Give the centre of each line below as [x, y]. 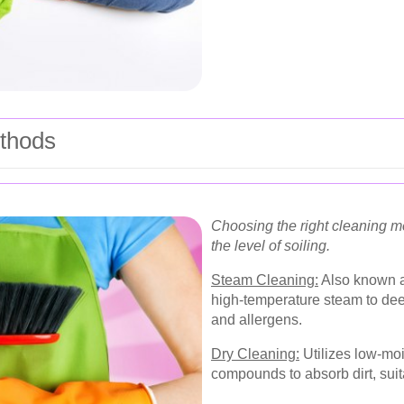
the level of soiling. [271, 246]
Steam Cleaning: [265, 280]
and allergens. [257, 320]
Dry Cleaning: [255, 354]
